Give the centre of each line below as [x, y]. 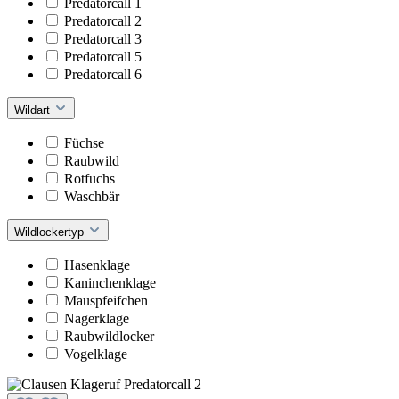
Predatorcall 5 [103, 56]
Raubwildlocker [109, 336]
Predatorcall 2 [103, 20]
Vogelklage [96, 354]
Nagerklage [97, 318]
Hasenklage [97, 265]
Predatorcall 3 [103, 38]
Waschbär [92, 196]
